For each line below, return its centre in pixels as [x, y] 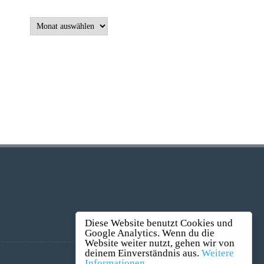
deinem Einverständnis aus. [143, 253]
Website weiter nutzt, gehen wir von [160, 243]
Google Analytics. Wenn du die [150, 233]
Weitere [218, 253]
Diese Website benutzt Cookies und [159, 223]
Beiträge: [44, 20]
